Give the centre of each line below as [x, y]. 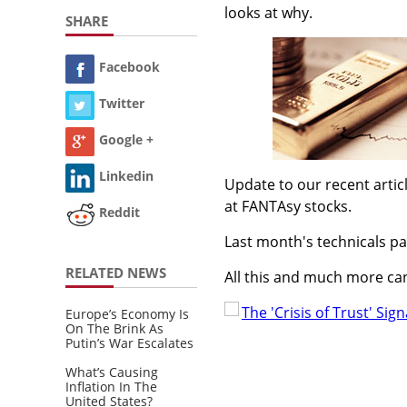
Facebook [129, 67]
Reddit [119, 213]
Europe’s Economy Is [127, 313]
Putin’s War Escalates [129, 342]
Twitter [122, 104]
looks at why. [268, 12]
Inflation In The [111, 386]
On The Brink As [114, 328]
